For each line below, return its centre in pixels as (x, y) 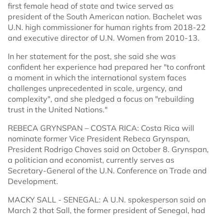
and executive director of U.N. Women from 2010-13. (104, 38)
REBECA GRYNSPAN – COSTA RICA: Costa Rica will (101, 128)
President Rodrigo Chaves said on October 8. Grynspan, (108, 149)
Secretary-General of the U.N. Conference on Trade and (107, 171)
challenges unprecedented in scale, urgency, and (95, 88)
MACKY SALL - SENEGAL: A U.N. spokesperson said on (107, 200)
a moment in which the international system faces (97, 78)
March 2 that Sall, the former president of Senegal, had (107, 210)
